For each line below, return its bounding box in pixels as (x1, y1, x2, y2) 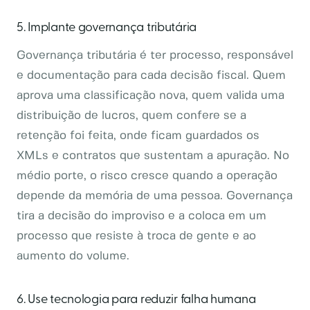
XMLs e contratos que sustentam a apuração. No (17, 150, 289, 161)
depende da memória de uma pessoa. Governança (17, 190, 293, 201)
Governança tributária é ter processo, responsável (17, 50, 293, 61)
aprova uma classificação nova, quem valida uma (17, 90, 284, 101)
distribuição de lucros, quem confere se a (17, 110, 246, 121)
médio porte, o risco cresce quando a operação (17, 170, 277, 181)
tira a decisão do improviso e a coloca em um (17, 210, 266, 221)
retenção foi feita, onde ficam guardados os (17, 130, 259, 141)
